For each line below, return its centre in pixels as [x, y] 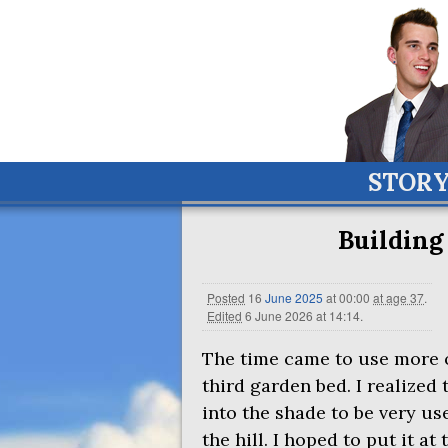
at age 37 [398, 297]
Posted [226, 297]
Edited [224, 315]
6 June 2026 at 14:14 [302, 315]
